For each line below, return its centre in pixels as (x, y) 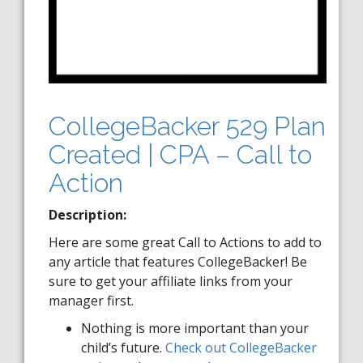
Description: (88, 215)
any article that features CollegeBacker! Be (178, 262)
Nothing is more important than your (195, 328)
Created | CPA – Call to (180, 154)
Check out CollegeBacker (241, 348)
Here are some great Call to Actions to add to (185, 242)
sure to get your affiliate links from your (171, 281)
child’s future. (123, 348)
